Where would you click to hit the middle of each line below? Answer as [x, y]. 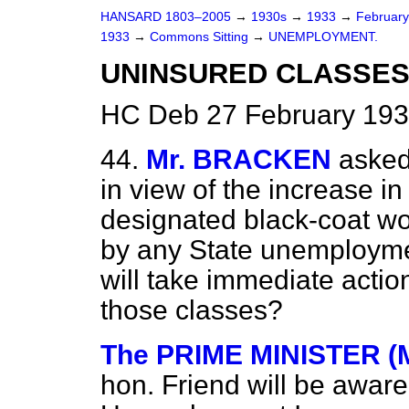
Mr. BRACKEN [239, 159]
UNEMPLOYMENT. [323, 37]
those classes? [192, 310]
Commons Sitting [201, 37]
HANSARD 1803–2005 [166, 17]
